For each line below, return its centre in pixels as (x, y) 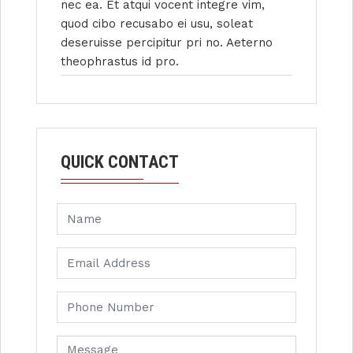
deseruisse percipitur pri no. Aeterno (167, 42)
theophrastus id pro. (120, 61)
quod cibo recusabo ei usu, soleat (157, 23)
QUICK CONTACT (120, 162)
